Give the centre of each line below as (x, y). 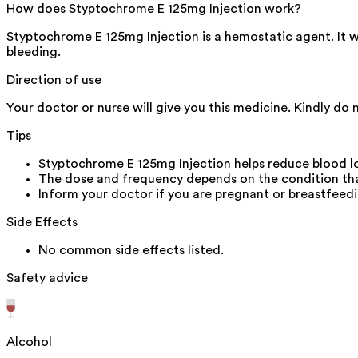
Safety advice (47, 278)
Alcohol (29, 342)
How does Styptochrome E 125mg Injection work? (154, 9)
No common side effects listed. (131, 251)
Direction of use (54, 80)
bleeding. (34, 52)
